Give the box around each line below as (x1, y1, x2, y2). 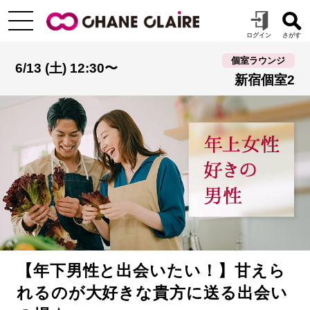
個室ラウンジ (231, 55, 286, 66)
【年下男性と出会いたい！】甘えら (16, 262, 286, 280)
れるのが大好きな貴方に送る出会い (16, 284, 288, 302)
